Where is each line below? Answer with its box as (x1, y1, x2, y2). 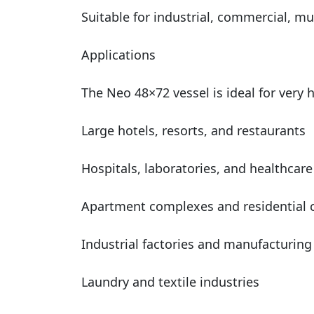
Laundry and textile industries (81, 273, 259, 290)
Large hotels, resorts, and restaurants (81, 121, 306, 139)
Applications (81, 46, 156, 63)
